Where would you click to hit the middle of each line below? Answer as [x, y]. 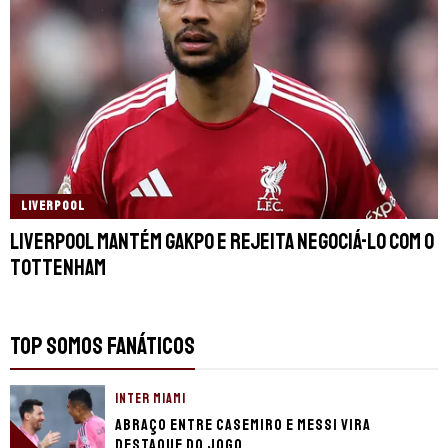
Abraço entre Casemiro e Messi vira [243, 425]
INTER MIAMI [150, 399]
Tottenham [58, 268]
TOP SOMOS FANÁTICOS [102, 346]
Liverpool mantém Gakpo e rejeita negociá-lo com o [222, 242]
